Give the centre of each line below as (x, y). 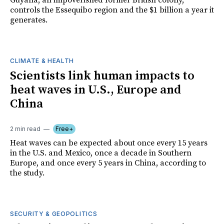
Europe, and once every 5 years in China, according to (108, 163)
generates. (29, 20)
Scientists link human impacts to (102, 76)
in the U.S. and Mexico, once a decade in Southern (101, 153)
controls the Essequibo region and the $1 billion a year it (112, 10)
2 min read (25, 129)
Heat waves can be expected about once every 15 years (109, 143)
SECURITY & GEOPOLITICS (54, 214)
